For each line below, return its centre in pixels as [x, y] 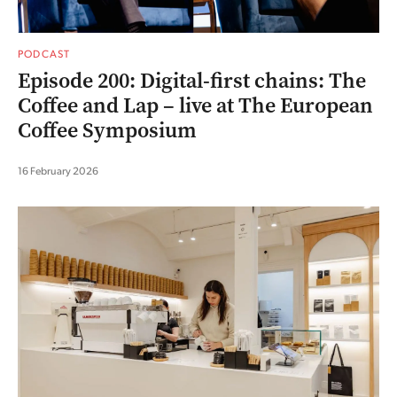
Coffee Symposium [107, 130]
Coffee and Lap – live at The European [195, 105]
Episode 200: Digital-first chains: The [192, 80]
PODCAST [44, 53]
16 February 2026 [58, 170]
